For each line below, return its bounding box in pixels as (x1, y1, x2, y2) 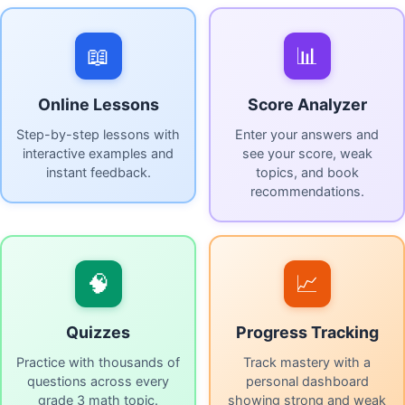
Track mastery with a (243, 354, 371, 371)
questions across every (27, 373, 169, 390)
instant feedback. (45, 165, 151, 181)
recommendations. (250, 184, 364, 200)
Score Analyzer (247, 95, 367, 115)
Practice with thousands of (16, 354, 180, 371)
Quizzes (66, 323, 130, 343)
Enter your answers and (235, 127, 379, 143)
